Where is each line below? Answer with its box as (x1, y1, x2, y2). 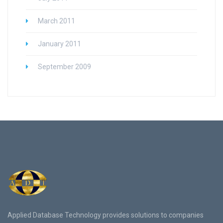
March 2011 (38, 17, 75, 25)
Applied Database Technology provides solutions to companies (7, 211, 204, 219)
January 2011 (38, 40, 81, 48)
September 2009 (38, 63, 91, 71)
